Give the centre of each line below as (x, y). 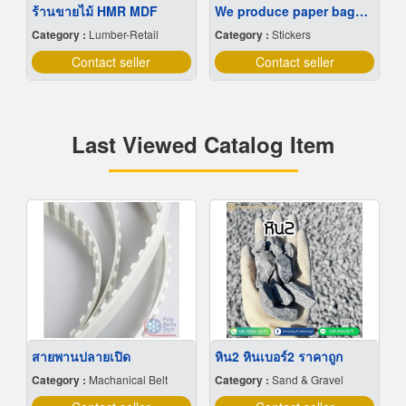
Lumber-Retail (123, 34)
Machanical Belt (128, 380)
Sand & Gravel (308, 380)
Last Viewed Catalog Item (203, 145)
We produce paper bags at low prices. (362, 11)
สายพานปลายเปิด (81, 357)
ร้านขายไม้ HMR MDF (94, 11)
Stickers (291, 34)
